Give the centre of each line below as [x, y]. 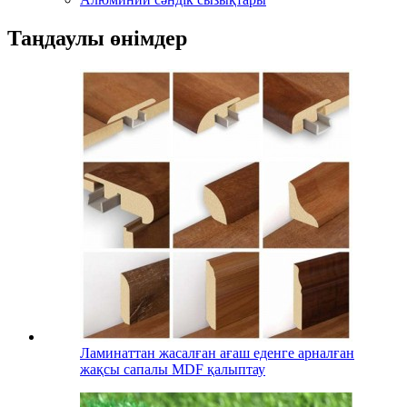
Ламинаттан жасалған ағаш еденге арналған [217, 352]
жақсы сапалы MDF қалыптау [173, 369]
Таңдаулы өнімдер [97, 38]
